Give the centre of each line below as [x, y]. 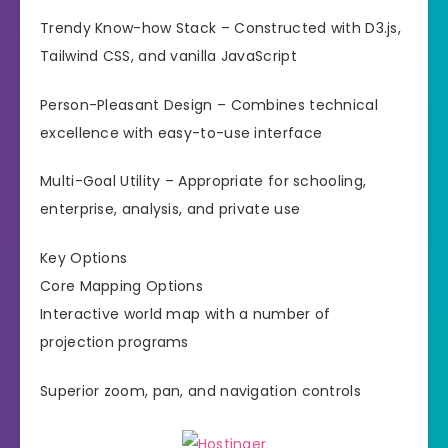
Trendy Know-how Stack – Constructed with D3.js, [221, 27]
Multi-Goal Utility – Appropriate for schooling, [203, 181]
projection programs [114, 342]
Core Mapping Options [121, 286]
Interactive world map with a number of [185, 314]
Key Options [84, 258]
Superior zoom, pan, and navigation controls [200, 391]
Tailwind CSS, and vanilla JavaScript [168, 55]
